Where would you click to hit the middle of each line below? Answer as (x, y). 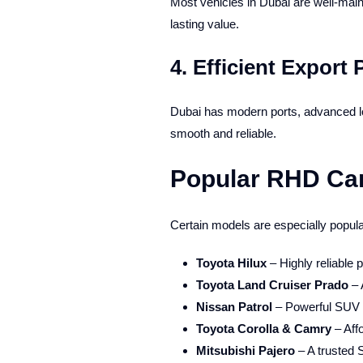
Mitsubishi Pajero (245, 350)
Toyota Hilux (231, 263)
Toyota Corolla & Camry (263, 329)
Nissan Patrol (234, 307)
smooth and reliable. (223, 133)
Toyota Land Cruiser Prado (272, 285)
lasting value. (204, 24)
